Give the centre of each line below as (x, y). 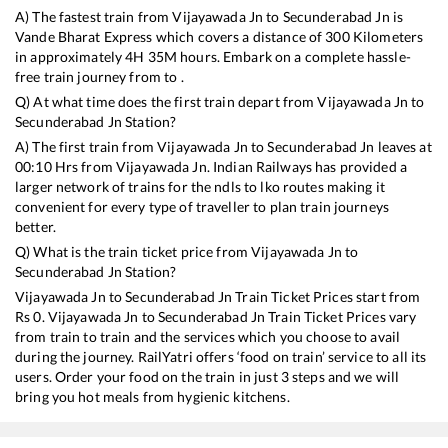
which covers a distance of (239, 37)
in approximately (70, 57)
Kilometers (386, 37)
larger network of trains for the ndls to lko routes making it (200, 187)
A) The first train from (86, 147)
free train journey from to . (99, 77)
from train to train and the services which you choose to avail (208, 337)
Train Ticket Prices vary (341, 317)
